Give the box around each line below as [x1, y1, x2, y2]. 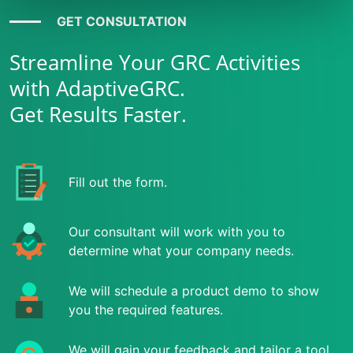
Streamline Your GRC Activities [9, 48, 300, 76]
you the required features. [69, 302, 223, 318]
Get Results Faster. [9, 100, 187, 128]
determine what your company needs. [69, 243, 294, 258]
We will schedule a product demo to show [69, 283, 319, 299]
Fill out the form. [69, 174, 167, 190]
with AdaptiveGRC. [9, 74, 185, 102]
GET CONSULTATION [57, 13, 187, 29]
